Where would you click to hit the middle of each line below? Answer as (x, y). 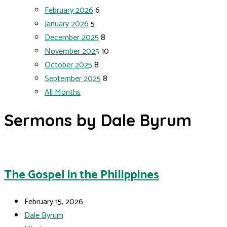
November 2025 (72, 51)
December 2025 (72, 38)
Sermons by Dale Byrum (98, 120)
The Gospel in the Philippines (82, 175)
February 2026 (69, 10)
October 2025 (68, 65)
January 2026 (67, 24)
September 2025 (73, 79)
